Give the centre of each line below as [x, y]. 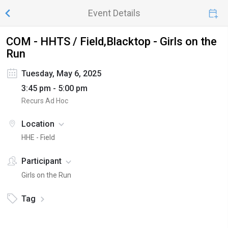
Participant [41, 161]
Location [38, 124]
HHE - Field [38, 138]
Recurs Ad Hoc [45, 101]
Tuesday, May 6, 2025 [61, 74]
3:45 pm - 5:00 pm [54, 88]
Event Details [114, 13]
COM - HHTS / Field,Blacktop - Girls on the [111, 41]
